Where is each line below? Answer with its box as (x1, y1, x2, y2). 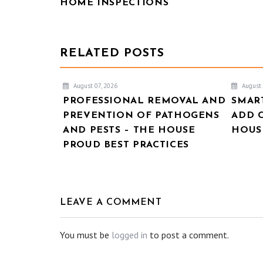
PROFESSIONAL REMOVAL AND (63, 96, 226, 106)
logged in (112, 229, 147, 241)
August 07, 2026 (72, 82, 117, 90)
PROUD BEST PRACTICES (63, 140, 189, 150)
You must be (60, 229, 112, 241)
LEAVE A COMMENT (60, 198, 162, 207)
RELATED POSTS (60, 48, 164, 59)
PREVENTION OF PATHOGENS (63, 111, 220, 120)
